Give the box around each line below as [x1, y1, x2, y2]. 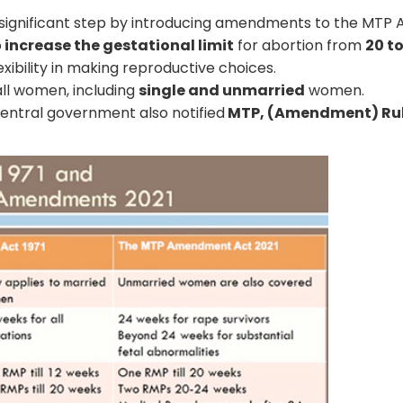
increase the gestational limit [2, 34, 235, 56]
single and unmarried [139, 79, 306, 101]
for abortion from [234, 34, 366, 56]
